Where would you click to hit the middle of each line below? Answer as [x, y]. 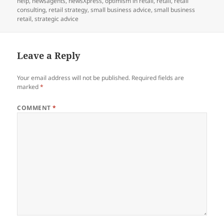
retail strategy [68, 9]
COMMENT [35, 107]
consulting [31, 9]
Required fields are [158, 77]
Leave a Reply [49, 55]
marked [29, 86]
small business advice [121, 9]
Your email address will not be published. [74, 77]
